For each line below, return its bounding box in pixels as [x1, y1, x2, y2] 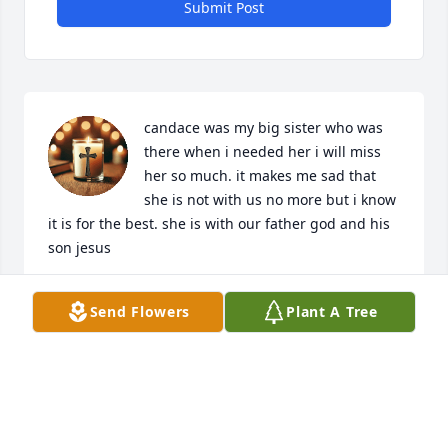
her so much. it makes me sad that [144, 166, 376, 186]
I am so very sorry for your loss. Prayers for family [48, 404, 380, 424]
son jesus [48, 238, 111, 258]
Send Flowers [89, 302, 191, 321]
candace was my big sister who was [144, 118, 383, 138]
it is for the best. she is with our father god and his [48, 214, 390, 234]
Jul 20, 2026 [48, 304, 125, 324]
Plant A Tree [286, 302, 378, 321]
